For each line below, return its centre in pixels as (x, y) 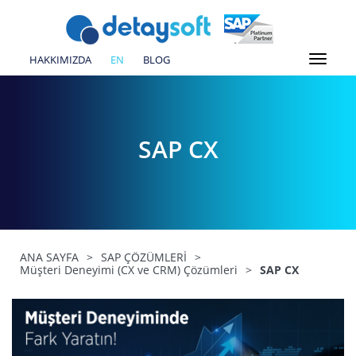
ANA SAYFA (49, 257)
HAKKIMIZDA (60, 59)
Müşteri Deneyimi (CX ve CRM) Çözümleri (129, 270)
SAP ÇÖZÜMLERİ (144, 257)
